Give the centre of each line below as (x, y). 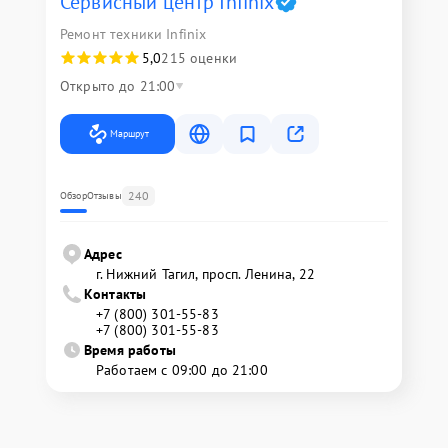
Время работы (130, 349)
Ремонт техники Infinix (133, 33)
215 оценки (199, 57)
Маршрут (129, 133)
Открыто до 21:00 (118, 85)
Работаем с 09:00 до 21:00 (182, 369)
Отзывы (104, 195)
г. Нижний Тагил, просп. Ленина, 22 (206, 273)
